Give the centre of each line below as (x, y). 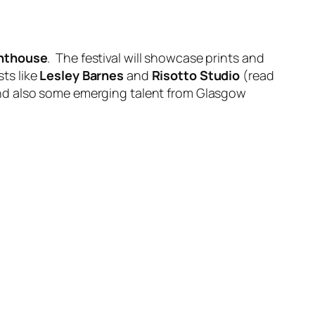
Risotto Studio (196, 75)
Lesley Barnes (82, 75)
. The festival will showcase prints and (156, 57)
